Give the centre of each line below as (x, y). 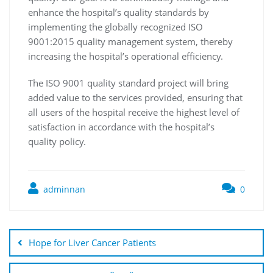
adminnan (63, 189)
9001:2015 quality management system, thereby (130, 41)
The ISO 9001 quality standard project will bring (128, 83)
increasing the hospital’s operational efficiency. (126, 56)
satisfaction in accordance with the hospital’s (121, 127)
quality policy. (57, 141)
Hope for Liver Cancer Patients (92, 243)
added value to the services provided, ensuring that (135, 97)
